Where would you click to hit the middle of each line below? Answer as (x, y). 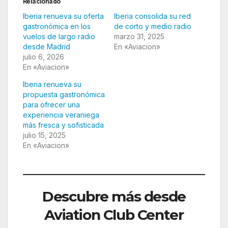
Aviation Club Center (114, 215)
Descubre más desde (114, 197)
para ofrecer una (51, 105)
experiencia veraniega (61, 115)
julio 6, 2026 (44, 57)
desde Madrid (47, 47)
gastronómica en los (57, 26)
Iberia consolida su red (152, 16)
